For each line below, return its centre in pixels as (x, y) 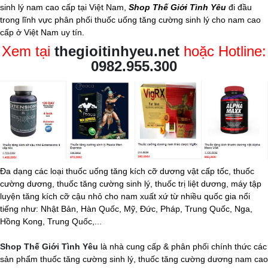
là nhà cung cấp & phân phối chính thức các (182, 246)
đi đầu (239, 7)
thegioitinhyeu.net (117, 51)
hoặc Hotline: (223, 51)
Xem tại (28, 51)
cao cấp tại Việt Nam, (86, 7)
